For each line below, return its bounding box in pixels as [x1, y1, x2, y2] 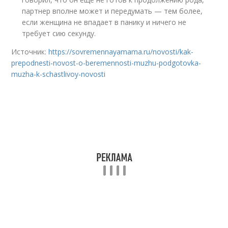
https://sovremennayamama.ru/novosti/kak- [48, 47, 194, 56]
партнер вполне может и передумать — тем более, [22, 6, 203, 16]
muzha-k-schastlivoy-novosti [11, 69, 106, 79]
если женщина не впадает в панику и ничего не [22, 17, 187, 27]
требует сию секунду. [22, 28, 96, 38]
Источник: [11, 47, 49, 56]
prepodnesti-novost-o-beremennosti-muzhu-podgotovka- [11, 58, 202, 68]
